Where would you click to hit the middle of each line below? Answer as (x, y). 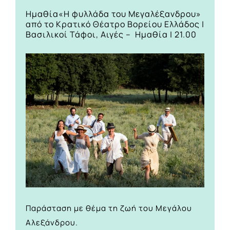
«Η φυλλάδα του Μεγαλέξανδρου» (130, 14)
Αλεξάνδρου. (52, 222)
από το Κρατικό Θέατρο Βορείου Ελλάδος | (115, 24)
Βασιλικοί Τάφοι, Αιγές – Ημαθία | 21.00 (111, 35)
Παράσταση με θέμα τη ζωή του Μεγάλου (109, 208)
